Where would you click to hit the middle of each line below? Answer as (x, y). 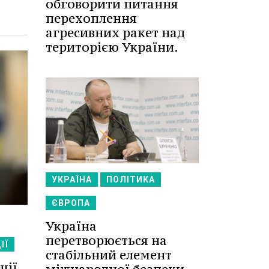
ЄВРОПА (71, 203)
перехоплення (91, 18)
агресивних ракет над (115, 32)
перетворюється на (106, 241)
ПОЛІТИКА (131, 180)
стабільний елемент (109, 255)
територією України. (112, 47)
